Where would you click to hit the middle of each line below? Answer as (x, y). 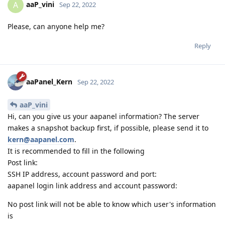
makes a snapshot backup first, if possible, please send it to (108, 128)
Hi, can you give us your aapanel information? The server (103, 116)
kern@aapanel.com (41, 139)
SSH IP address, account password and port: (82, 174)
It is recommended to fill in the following (76, 151)
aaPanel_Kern (49, 81)
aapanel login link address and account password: (92, 185)
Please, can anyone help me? (56, 26)
